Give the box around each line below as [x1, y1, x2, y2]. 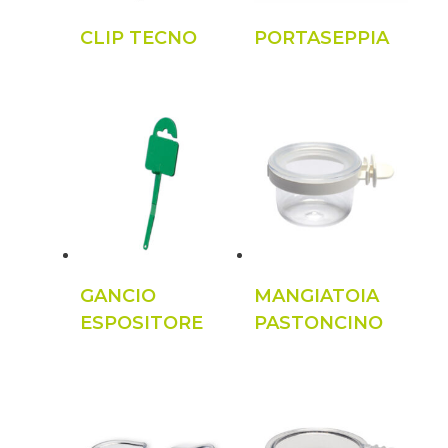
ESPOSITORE [79, 311, 203, 334]
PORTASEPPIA [254, 26, 389, 49]
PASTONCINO [254, 311, 383, 334]
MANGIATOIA [254, 284, 379, 307]
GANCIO [79, 284, 156, 307]
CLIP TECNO [79, 26, 197, 49]
